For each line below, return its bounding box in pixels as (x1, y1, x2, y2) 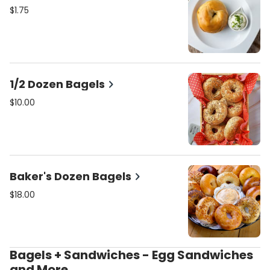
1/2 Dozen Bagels (10, 77, 105, 92)
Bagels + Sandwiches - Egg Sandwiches (10, 246, 17, 263)
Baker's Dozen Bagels (10, 169, 131, 184)
